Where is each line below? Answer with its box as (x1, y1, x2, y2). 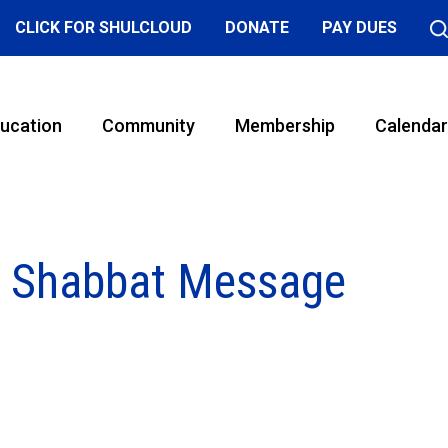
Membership (234, 115, 335, 136)
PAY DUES (321, 18, 397, 37)
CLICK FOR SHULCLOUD (14, 18, 192, 37)
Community (101, 115, 195, 136)
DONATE (224, 18, 289, 37)
